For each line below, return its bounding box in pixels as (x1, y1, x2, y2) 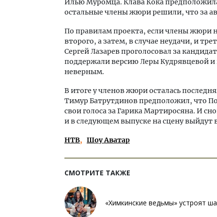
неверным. (64, 67, 104, 77)
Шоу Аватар (87, 136, 130, 145)
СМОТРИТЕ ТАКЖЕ (64, 168, 130, 178)
